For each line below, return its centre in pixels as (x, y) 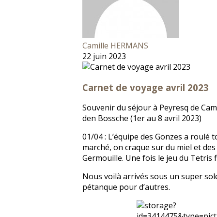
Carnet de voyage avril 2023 (146, 87)
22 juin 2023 (104, 56)
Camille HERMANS (115, 46)
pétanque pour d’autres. (126, 187)
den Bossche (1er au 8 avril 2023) (142, 118)
